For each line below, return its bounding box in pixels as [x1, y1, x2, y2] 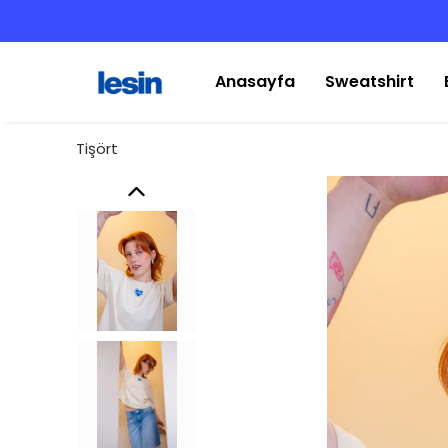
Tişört [76, 138, 118, 159]
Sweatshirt [325, 70, 414, 93]
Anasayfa [215, 70, 295, 93]
